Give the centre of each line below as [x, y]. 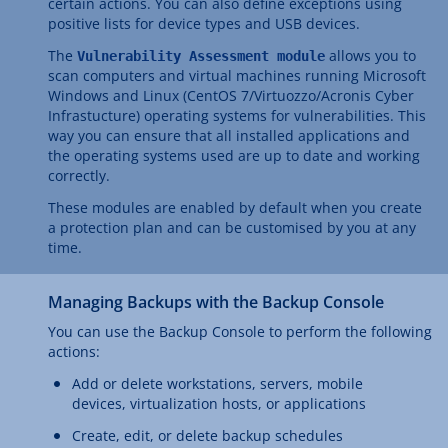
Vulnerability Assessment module [201, 56]
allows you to [370, 56]
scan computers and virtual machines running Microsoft [237, 76]
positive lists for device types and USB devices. [204, 24]
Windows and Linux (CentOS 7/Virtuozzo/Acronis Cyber [231, 96]
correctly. [79, 176]
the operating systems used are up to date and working [234, 156]
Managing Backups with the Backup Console [216, 302]
